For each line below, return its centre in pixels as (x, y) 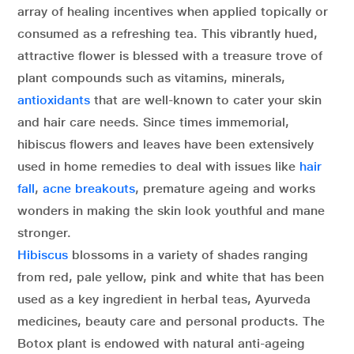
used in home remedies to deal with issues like (158, 166)
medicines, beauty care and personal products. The (171, 321)
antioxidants (54, 100)
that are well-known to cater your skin (206, 100)
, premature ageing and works (225, 188)
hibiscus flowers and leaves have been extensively (166, 144)
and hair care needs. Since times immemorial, (153, 122)
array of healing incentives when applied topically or (173, 11)
